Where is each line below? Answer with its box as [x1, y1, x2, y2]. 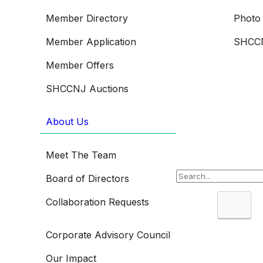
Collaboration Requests [46, 195, 149, 208]
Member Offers [46, 59, 114, 71]
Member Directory [46, 12, 128, 24]
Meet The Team [46, 149, 116, 161]
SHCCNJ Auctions [46, 82, 129, 95]
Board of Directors [46, 172, 129, 184]
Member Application [46, 35, 136, 48]
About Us [46, 115, 89, 127]
